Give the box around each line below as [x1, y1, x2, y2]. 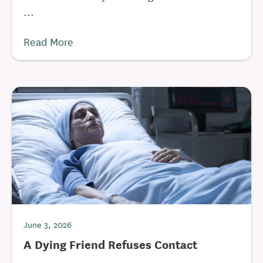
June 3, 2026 [23, 218, 72, 231]
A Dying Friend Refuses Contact [23, 235, 197, 252]
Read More [23, 33, 73, 49]
